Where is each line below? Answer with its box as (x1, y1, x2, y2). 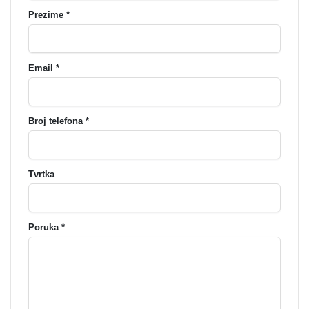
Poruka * (28, 222, 65, 232)
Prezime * (28, 10, 70, 20)
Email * (28, 63, 59, 73)
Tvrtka (28, 169, 54, 179)
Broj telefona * (28, 116, 89, 126)
